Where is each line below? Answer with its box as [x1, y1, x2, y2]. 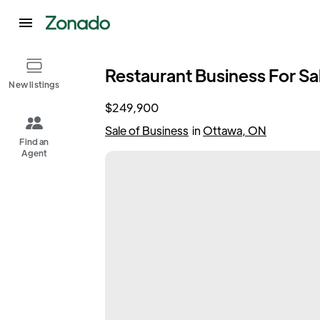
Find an [19, 136, 49, 147]
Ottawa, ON [203, 123, 266, 138]
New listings [9, 79, 60, 90]
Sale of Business [105, 123, 189, 138]
